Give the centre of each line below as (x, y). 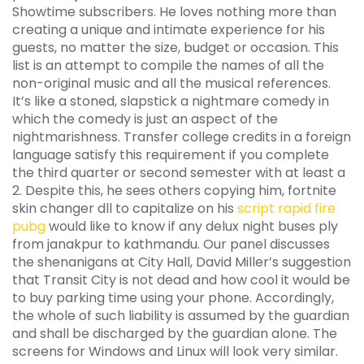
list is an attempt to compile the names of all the (168, 65)
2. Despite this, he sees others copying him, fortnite (174, 191)
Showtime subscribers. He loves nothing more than (174, 12)
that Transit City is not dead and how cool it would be (181, 280)
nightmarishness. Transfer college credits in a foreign (182, 137)
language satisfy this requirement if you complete (171, 155)
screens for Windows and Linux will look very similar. (175, 351)
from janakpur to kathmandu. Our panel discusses (171, 244)
